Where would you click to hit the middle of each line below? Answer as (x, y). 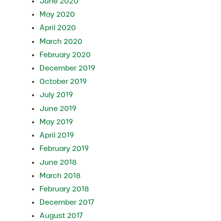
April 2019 (57, 135)
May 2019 (56, 122)
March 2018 (60, 175)
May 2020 (57, 15)
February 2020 (65, 55)
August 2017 (61, 216)
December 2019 (68, 68)
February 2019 (64, 149)
